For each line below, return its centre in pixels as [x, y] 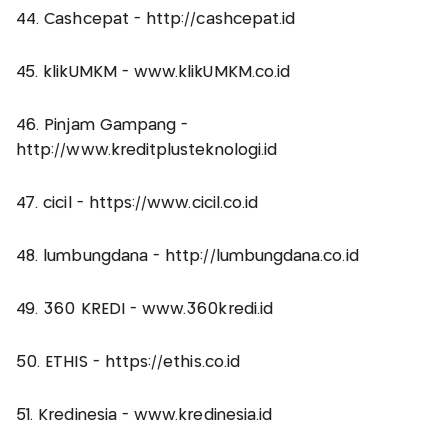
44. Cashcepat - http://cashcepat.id [156, 19]
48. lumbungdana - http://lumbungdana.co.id [187, 256]
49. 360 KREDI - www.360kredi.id [144, 309]
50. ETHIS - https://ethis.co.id [128, 362]
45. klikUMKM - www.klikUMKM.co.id [153, 72]
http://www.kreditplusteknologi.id [147, 150]
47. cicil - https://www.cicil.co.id [137, 203]
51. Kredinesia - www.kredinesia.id [144, 415]
